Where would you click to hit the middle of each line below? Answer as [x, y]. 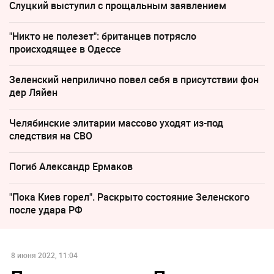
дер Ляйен [33, 92]
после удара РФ [46, 209]
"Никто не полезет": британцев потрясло [103, 36]
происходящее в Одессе [65, 49]
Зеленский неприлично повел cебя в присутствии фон [134, 79]
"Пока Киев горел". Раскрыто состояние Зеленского [129, 197]
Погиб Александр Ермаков [71, 166]
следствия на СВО [51, 135]
